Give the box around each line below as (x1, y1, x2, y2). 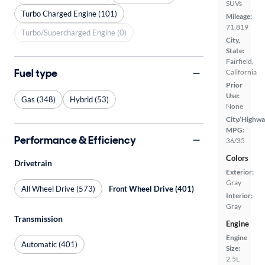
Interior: (226, 191, 253, 200)
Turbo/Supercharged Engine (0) (21, 27, 127, 37)
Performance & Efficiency (14, 132, 136, 147)
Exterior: (226, 167, 254, 176)
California (226, 67, 257, 76)
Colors (226, 153, 248, 163)
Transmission (14, 214, 63, 224)
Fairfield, (226, 57, 254, 66)
